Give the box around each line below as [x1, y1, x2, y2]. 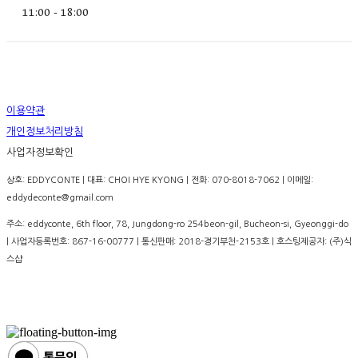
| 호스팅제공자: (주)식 [269, 237, 352, 247]
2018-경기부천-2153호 [178, 237, 269, 247]
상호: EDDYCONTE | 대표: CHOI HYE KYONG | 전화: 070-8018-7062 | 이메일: [6, 176, 313, 185]
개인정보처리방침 [6, 126, 83, 137]
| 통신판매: [134, 237, 178, 247]
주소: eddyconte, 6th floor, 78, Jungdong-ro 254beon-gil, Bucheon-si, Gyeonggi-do [6, 220, 348, 229]
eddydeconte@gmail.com [6, 193, 113, 203]
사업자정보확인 [6, 147, 74, 158]
